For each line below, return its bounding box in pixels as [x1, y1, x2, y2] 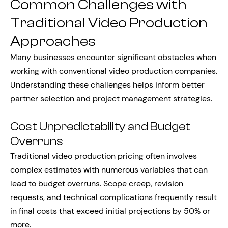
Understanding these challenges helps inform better [10, 79, 205, 90]
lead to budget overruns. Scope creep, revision [10, 178, 183, 189]
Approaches [10, 33, 96, 49]
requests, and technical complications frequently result [10, 192, 217, 203]
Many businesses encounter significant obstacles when [10, 52, 216, 63]
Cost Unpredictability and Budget [10, 120, 190, 133]
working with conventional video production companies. [10, 66, 217, 76]
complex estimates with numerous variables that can [10, 164, 208, 175]
